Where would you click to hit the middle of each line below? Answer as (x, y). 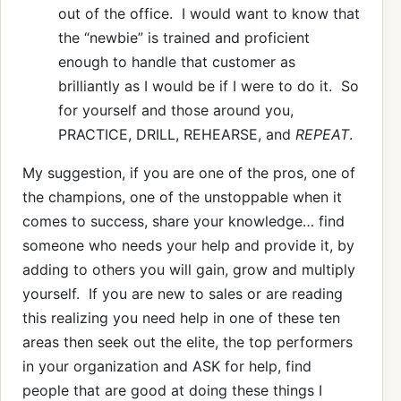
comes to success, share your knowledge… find (183, 221)
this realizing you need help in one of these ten (181, 317)
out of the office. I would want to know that (209, 13)
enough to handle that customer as (177, 61)
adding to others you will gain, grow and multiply (189, 269)
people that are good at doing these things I (172, 390)
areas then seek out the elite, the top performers (188, 341)
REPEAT (322, 134)
